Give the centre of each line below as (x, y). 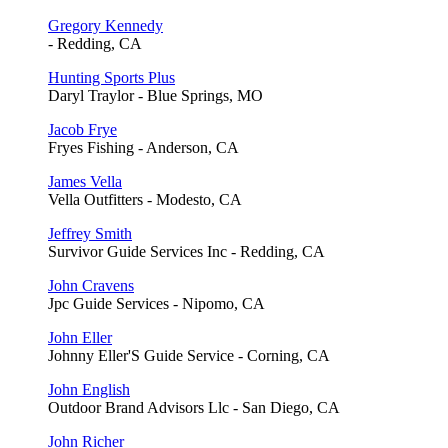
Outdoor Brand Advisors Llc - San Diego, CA (194, 408)
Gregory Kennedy (105, 26)
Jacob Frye (82, 130)
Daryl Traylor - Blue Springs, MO (155, 96)
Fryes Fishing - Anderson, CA (143, 148)
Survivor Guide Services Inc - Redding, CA (186, 252)
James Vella (85, 182)
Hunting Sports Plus (111, 78)
